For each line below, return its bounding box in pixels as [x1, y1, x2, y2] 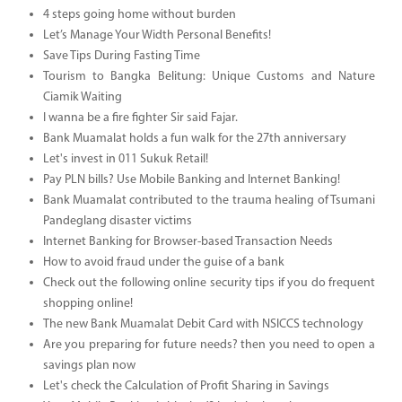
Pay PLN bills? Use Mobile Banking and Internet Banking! [42, 172, 340, 187]
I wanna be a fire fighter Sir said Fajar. [42, 110, 238, 125]
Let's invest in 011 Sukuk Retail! [42, 152, 208, 166]
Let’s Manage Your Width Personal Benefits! [42, 28, 271, 42]
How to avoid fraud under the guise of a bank [42, 255, 284, 269]
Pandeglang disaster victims [42, 214, 192, 228]
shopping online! [42, 296, 133, 310]
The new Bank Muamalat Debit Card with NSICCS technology [42, 317, 363, 331]
